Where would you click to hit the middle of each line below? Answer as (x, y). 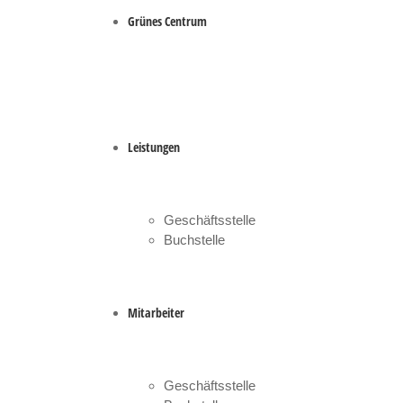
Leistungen (154, 147)
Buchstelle (194, 240)
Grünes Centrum (167, 21)
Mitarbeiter (156, 313)
